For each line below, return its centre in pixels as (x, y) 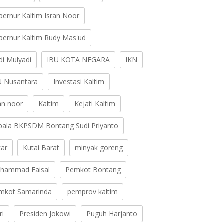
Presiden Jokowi (45, 214)
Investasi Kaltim (79, 82)
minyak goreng (99, 148)
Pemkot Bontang (93, 170)
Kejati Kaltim (95, 104)
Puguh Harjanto (112, 214)
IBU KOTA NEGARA (79, 60)
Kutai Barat (41, 148)
